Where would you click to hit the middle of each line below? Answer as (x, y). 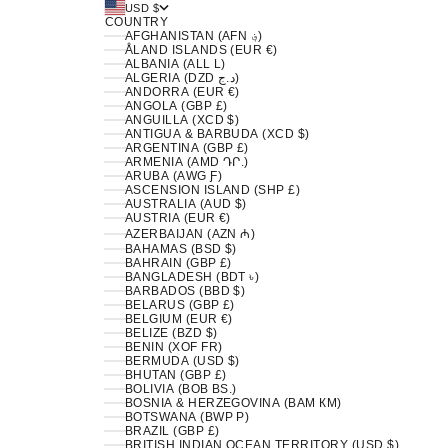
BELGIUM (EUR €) (178, 319)
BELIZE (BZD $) (171, 333)
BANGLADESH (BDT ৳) (192, 277)
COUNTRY (136, 22)
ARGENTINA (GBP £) (186, 148)
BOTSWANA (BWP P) (187, 417)
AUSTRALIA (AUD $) (185, 204)
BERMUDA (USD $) (182, 361)
